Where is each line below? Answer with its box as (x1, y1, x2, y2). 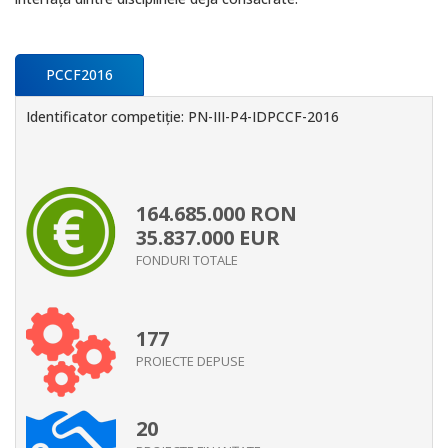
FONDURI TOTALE (136, 251, 238, 269)
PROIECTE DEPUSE (136, 352, 245, 370)
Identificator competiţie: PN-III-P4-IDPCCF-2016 (26, 107, 339, 126)
